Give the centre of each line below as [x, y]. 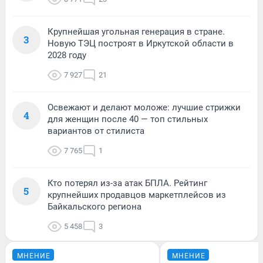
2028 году [67, 55]
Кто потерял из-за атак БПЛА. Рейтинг [127, 183]
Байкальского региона [95, 206]
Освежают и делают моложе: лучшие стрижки [144, 107]
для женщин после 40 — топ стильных [128, 119]
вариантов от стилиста [96, 131]
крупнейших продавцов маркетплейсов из [137, 195]
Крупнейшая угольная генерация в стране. [136, 31]
